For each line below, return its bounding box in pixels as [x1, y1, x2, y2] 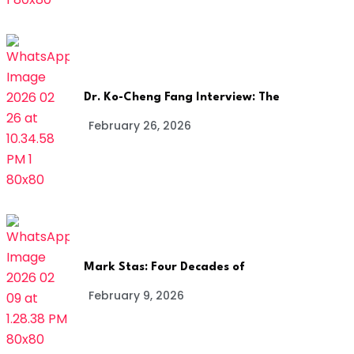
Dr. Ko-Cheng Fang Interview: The [84, 91, 280, 104]
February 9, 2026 [88, 287, 184, 303]
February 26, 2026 [88, 117, 191, 134]
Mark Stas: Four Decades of [84, 261, 245, 273]
